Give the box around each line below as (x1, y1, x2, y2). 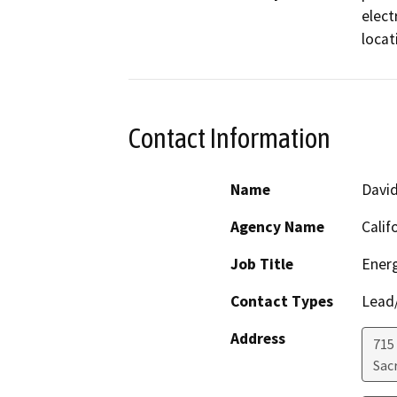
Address (230, 329, 285, 349)
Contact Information (128, 121, 331, 154)
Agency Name (230, 217, 324, 237)
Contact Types (230, 292, 333, 312)
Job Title (230, 254, 293, 275)
